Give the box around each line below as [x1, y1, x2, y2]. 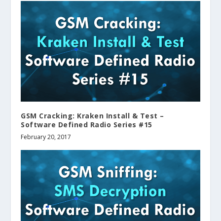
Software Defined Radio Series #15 [21, 120, 152, 130]
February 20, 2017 [21, 133, 72, 142]
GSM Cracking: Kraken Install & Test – [21, 111, 164, 121]
